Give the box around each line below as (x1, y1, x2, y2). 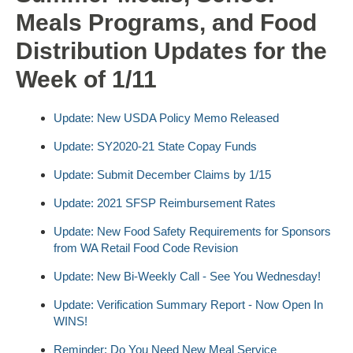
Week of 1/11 (16, 65, 157, 92)
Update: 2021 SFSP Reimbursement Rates (54, 195, 276, 210)
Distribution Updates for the (16, 37, 327, 64)
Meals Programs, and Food (16, 9, 317, 35)
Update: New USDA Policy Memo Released (54, 110, 279, 124)
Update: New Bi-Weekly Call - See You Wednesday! (54, 269, 321, 283)
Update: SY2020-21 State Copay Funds (54, 139, 257, 153)
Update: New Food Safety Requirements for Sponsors (54, 224, 331, 238)
